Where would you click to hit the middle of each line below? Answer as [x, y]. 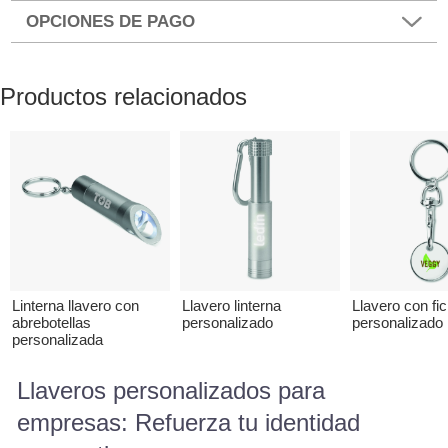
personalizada [57, 340]
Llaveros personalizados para [170, 391]
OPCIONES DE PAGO [111, 21]
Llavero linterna [231, 306]
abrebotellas [51, 323]
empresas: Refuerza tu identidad [188, 423]
